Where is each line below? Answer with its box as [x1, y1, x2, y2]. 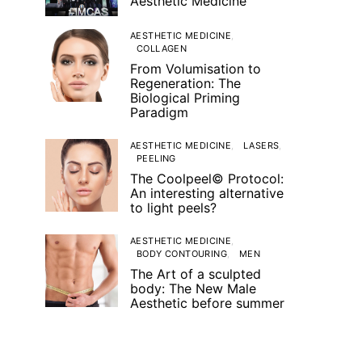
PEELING [137, 153, 176, 164]
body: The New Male [130, 280, 256, 297]
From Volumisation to [130, 61, 261, 77]
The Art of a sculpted [130, 266, 261, 282]
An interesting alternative [130, 185, 284, 201]
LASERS [243, 140, 280, 151]
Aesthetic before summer [130, 295, 284, 311]
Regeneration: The [130, 75, 241, 91]
